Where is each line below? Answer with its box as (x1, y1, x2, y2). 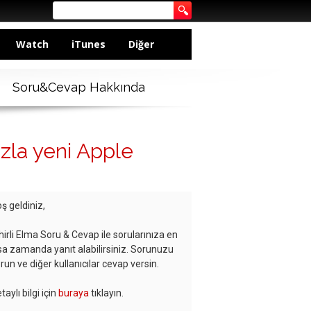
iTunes (72, 37, 106, 51)
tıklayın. (89, 287, 124, 299)
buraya (58, 287, 89, 299)
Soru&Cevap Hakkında (12, 80, 145, 95)
